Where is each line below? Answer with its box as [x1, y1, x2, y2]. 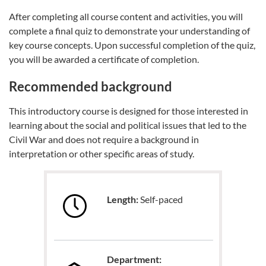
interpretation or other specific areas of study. [9, 147, 194, 159]
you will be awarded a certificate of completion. [9, 53, 199, 65]
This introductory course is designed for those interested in [9, 104, 248, 116]
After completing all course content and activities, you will [9, 10, 243, 22]
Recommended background [9, 78, 172, 94]
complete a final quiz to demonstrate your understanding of [9, 24, 250, 36]
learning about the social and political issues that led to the [9, 119, 246, 131]
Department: [107, 253, 164, 265]
